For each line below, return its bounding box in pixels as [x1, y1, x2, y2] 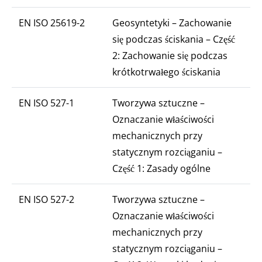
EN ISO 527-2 [19, 193, 74, 206]
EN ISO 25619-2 [19, 16, 85, 29]
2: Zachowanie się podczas [112, 49, 227, 62]
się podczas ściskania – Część [112, 33, 235, 46]
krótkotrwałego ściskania [112, 65, 220, 78]
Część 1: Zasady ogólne [112, 162, 211, 175]
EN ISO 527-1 [19, 96, 74, 109]
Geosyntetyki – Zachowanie [112, 16, 232, 29]
